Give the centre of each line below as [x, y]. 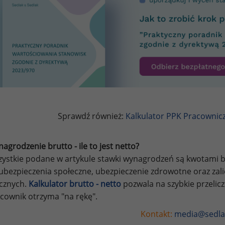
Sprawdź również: [91, 116]
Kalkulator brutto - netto [75, 184]
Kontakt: [157, 214]
